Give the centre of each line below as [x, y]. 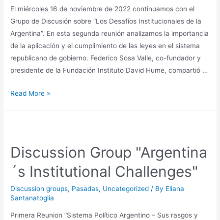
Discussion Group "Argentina [109, 152]
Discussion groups [39, 188]
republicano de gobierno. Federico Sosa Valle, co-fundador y [106, 58]
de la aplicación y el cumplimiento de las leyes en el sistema [105, 46]
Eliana [175, 188]
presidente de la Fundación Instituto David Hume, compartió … [109, 70]
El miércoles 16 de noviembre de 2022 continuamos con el [103, 9]
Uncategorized [126, 188]
